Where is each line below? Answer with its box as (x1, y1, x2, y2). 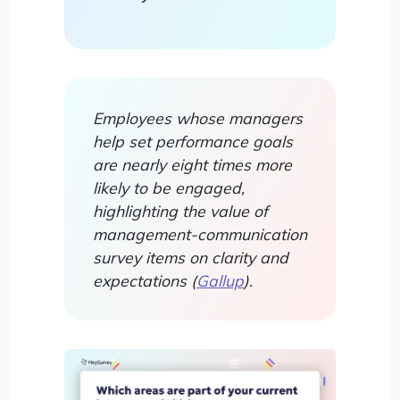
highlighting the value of (93, 200, 268, 221)
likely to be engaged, (93, 177, 245, 197)
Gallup (196, 270, 244, 290)
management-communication (93, 223, 307, 244)
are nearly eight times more (93, 154, 292, 174)
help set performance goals (93, 130, 293, 151)
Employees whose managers (93, 107, 303, 128)
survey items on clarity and (93, 246, 288, 267)
